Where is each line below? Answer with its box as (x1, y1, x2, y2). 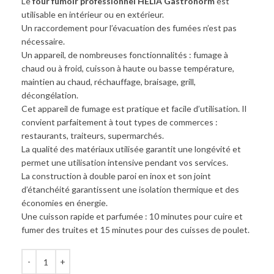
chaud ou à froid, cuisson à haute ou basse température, (21, 63, 234, 73)
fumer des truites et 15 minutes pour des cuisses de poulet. (21, 224, 250, 235)
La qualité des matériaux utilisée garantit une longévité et (21, 144, 241, 154)
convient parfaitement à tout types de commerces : (21, 117, 218, 127)
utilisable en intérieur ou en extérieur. (21, 9, 164, 20)
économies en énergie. (21, 198, 108, 208)
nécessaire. (21, 36, 65, 46)
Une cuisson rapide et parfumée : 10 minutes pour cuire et (21, 211, 243, 221)
